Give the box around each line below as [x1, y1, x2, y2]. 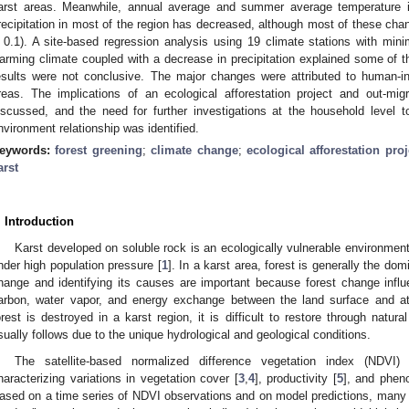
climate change [151, 142, 238, 157]
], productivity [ [254, 371, 337, 385]
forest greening [55, 142, 142, 157]
